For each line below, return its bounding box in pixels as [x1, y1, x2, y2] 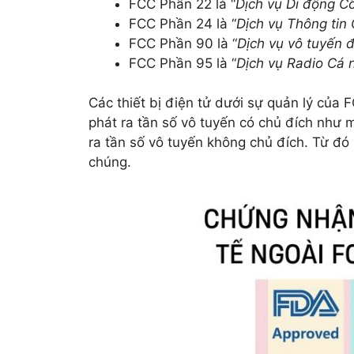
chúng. [88, 154, 131, 171]
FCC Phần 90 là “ [129, 35, 237, 51]
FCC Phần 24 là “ [129, 15, 236, 32]
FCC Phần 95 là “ [129, 55, 236, 71]
